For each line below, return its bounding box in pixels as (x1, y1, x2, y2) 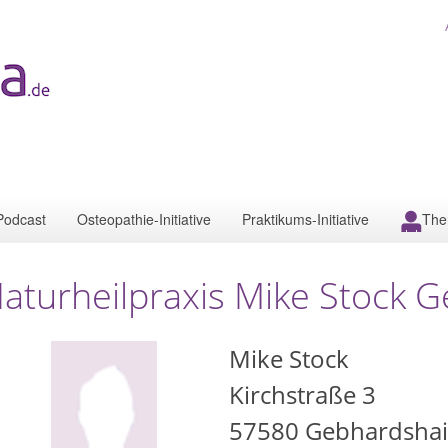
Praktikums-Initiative (242, 209, 369, 229)
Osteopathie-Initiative (77, 209, 211, 229)
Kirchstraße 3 (229, 378, 376, 411)
